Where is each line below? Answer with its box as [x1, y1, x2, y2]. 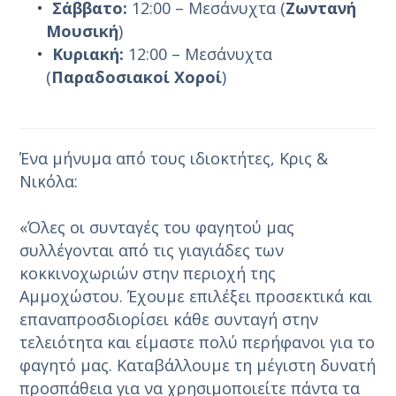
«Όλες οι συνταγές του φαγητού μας [19, 216, 295, 238]
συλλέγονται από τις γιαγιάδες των [19, 239, 285, 261]
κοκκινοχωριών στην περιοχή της [19, 262, 277, 284]
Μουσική [46, 19, 119, 42]
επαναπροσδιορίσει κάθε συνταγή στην [19, 308, 319, 330]
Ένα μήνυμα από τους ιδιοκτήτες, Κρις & [19, 147, 329, 169]
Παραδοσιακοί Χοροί [51, 65, 223, 88]
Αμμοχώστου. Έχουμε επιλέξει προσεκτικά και [19, 285, 373, 307]
